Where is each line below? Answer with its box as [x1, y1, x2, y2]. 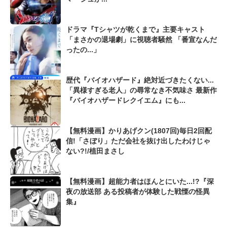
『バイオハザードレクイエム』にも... [66, 96, 185, 105]
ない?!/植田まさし [66, 147, 125, 156]
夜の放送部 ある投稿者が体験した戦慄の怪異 [66, 187, 210, 196]
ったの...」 [66, 46, 100, 54]
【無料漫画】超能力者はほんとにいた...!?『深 [66, 177, 214, 186]
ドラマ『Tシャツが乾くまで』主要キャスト [66, 25, 205, 34]
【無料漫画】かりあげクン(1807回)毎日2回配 [66, 127, 212, 135]
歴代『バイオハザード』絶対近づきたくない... [66, 76, 214, 85]
